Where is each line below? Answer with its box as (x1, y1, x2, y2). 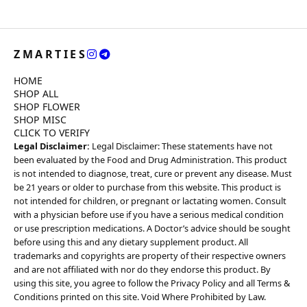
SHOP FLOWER (14, 100, 80, 113)
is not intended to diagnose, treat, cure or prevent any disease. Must (14, 167, 292, 180)
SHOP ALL (14, 87, 58, 100)
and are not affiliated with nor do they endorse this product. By (14, 263, 271, 275)
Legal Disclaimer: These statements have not (90, 140, 273, 152)
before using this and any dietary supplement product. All (14, 236, 248, 248)
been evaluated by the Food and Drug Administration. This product (14, 153, 287, 166)
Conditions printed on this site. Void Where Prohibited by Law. (14, 291, 266, 303)
